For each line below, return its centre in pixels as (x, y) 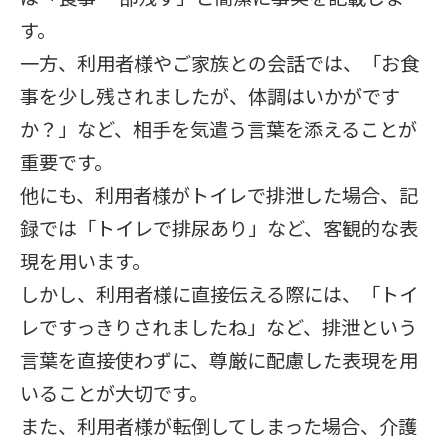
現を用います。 (85, 261)
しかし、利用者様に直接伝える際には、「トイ (219, 294)
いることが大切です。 (114, 393)
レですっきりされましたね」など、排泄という (218, 327)
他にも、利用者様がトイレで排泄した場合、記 (219, 195)
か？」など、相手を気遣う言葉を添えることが (218, 129)
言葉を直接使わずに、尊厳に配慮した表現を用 (219, 360)
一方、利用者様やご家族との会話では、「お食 (219, 63)
